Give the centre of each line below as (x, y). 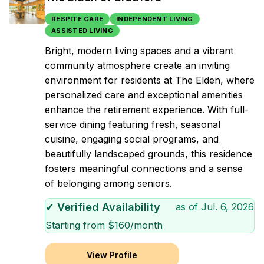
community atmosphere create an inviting (137, 65)
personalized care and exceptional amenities (144, 95)
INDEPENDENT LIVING (155, 19)
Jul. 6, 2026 (227, 207)
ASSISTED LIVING (82, 31)
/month (146, 225)
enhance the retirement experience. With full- (147, 110)
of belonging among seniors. (108, 183)
